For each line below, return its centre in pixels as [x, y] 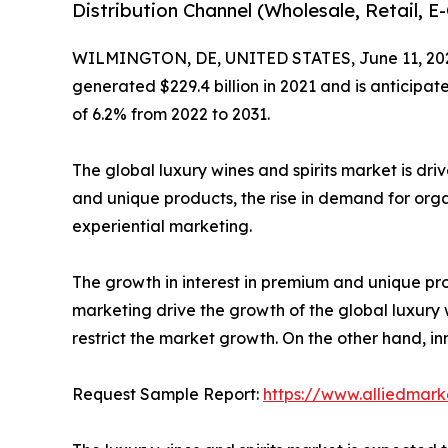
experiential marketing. [162, 225]
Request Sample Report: [167, 393]
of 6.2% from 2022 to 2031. [171, 113]
